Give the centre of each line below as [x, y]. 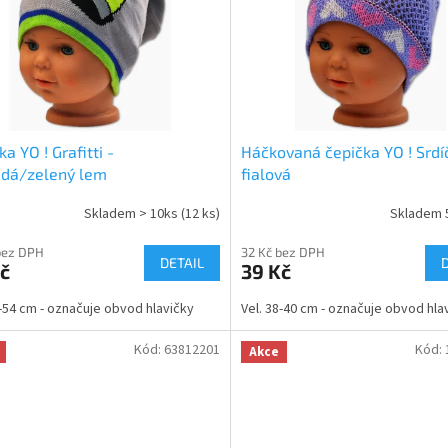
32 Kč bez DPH [282, 251]
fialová [265, 173]
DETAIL [181, 262]
